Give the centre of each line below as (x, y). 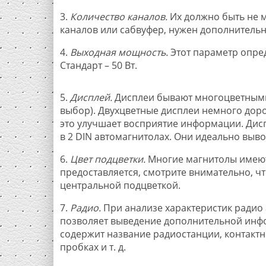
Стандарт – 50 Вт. (98, 65)
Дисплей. (91, 97)
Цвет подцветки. (109, 159)
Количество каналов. (120, 16)
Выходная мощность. (119, 52)
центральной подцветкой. (120, 185)
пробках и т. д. (93, 247)
